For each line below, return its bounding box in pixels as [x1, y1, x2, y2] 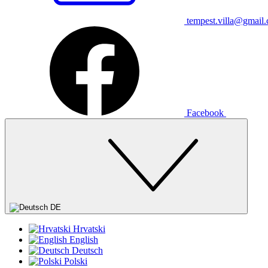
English [69, 234, 98, 245]
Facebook [187, 108, 224, 118]
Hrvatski [73, 224, 105, 234]
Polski [64, 256, 87, 267]
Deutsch [72, 245, 103, 256]
